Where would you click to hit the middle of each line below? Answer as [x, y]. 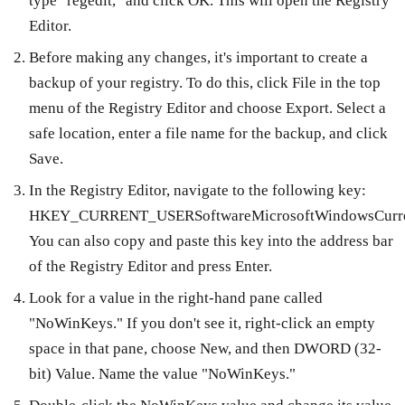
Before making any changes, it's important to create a [198, 58]
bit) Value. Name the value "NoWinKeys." [162, 373]
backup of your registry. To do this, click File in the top [204, 83]
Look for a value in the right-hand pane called [175, 297]
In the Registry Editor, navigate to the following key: [197, 190]
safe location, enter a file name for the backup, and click [208, 134]
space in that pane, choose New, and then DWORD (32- [205, 348]
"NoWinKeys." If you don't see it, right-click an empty [202, 323]
